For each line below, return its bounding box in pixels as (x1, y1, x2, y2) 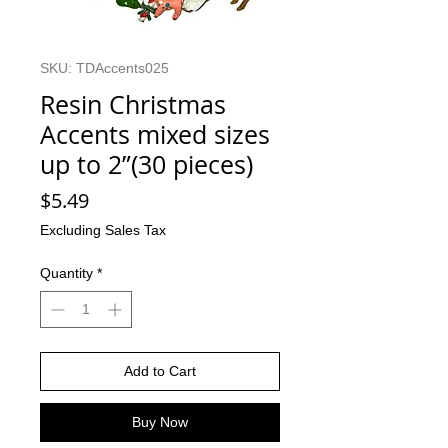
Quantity (40, 265, 93, 282)
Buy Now (132, 414, 188, 431)
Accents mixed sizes (40, 118, 270, 152)
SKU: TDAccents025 (40, 60, 169, 77)
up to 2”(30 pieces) (40, 148, 253, 182)
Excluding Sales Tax (40, 222, 166, 239)
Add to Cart (124, 363, 196, 380)
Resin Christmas (40, 88, 226, 122)
